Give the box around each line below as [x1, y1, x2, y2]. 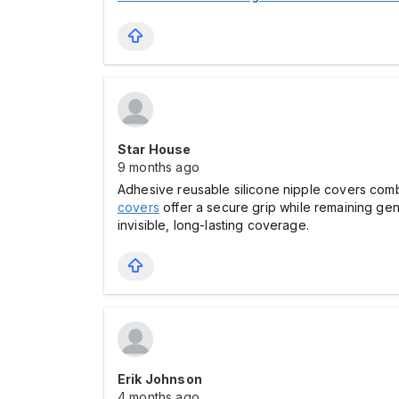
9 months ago [118, 159, 199, 175]
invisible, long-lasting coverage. [118, 217, 309, 232]
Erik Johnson [118, 371, 202, 387]
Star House [118, 142, 191, 157]
